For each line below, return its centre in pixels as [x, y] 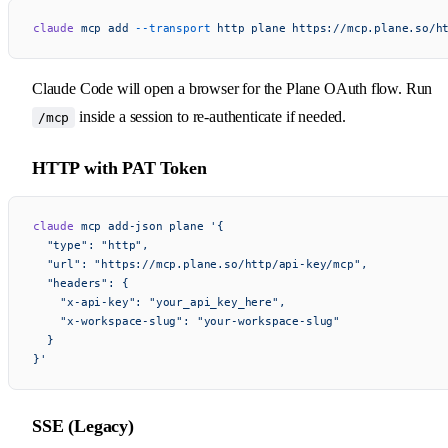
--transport [169, 27]
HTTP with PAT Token [119, 167]
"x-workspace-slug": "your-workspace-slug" [187, 320]
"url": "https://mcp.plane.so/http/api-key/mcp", [200, 263]
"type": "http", [91, 244]
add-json [132, 225]
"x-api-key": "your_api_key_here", [159, 301]
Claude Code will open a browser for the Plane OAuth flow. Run [232, 88]
